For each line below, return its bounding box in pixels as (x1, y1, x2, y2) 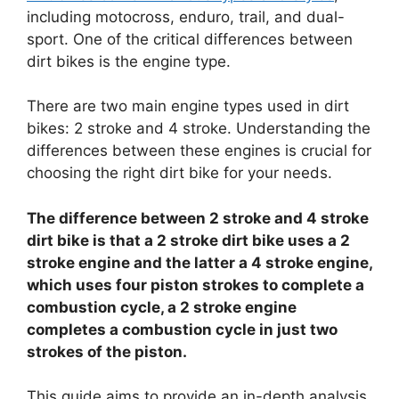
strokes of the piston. (27, 342, 187, 361)
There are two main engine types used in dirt (27, 97, 349, 116)
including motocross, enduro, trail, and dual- (27, 7, 345, 26)
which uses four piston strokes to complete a (27, 275, 364, 294)
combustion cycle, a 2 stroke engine (27, 297, 297, 316)
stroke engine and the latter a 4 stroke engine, (27, 253, 372, 272)
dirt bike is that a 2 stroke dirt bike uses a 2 (27, 231, 350, 249)
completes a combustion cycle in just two (27, 320, 338, 338)
